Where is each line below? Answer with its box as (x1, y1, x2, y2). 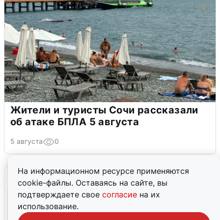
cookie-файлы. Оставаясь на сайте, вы (18, 178, 167, 188)
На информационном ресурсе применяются (18, 166, 189, 176)
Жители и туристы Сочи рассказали (10, 104, 198, 116)
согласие (102, 190, 139, 199)
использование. (18, 201, 79, 211)
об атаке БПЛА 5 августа (10, 116, 139, 128)
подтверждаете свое (18, 190, 102, 199)
